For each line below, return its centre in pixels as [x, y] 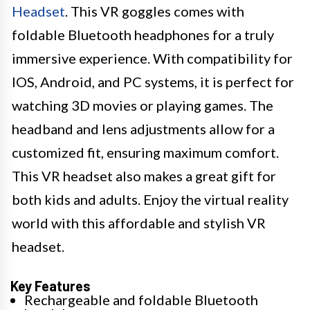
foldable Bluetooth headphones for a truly [143, 34]
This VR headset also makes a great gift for [144, 175]
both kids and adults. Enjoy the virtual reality [150, 199]
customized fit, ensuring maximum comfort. [145, 152]
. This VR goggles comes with [155, 11]
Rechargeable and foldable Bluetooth [141, 299]
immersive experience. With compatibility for [152, 58]
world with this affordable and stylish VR [139, 222]
